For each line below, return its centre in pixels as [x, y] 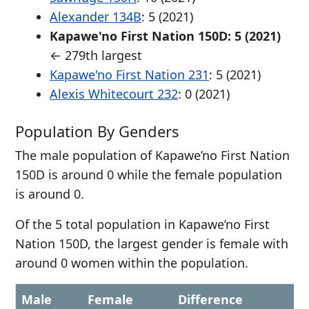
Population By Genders [97, 131]
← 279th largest [96, 55]
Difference [210, 299]
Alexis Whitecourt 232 [114, 94]
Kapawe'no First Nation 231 [129, 74]
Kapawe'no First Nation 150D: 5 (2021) [165, 36]
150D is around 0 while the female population [149, 175]
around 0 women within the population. [132, 263]
